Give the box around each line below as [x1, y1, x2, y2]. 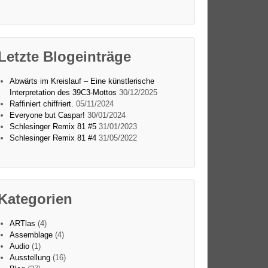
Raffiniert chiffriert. [9, 99, 74, 108]
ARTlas [9, 219, 35, 229]
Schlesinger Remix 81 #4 [9, 133, 96, 142]
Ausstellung [9, 253, 50, 263]
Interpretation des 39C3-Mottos [9, 87, 117, 97]
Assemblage [9, 230, 53, 240]
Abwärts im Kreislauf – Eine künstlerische [9, 76, 154, 86]
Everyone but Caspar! [9, 110, 85, 120]
